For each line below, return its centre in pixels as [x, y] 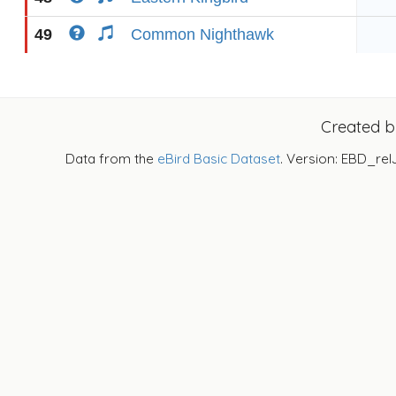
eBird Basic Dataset [219, 159]
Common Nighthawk [202, 34]
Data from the [111, 159]
